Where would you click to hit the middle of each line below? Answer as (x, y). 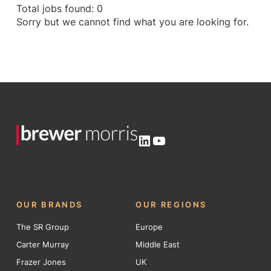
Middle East (158, 245)
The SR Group (42, 227)
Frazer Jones (41, 262)
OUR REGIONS (171, 204)
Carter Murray (42, 245)
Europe (149, 227)
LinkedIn (165, 140)
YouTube (180, 140)
